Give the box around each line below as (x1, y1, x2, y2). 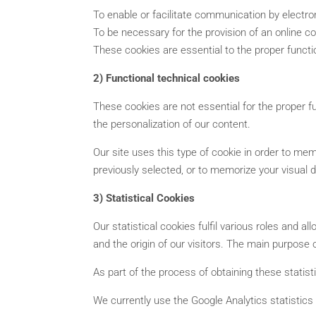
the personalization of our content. (93, 117, 250, 130)
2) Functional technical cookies (93, 71, 240, 85)
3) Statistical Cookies (93, 191, 195, 205)
